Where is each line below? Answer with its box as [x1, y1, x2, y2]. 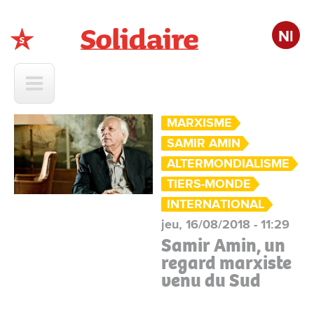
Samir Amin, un [161, 233, 286, 257]
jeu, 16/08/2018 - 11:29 [161, 217, 290, 232]
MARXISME [167, 115, 233, 130]
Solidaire [14, 50, 62, 66]
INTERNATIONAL [167, 196, 265, 212]
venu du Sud [161, 268, 261, 292]
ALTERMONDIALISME [167, 156, 290, 171]
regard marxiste [161, 251, 292, 275]
